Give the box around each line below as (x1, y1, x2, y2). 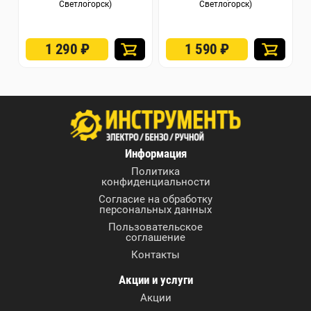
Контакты (131, 248, 180, 261)
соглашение (126, 230, 185, 244)
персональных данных (99, 203, 212, 216)
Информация (124, 146, 187, 160)
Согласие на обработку (99, 192, 212, 205)
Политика (131, 165, 180, 178)
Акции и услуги (118, 272, 193, 287)
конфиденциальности (101, 175, 210, 188)
